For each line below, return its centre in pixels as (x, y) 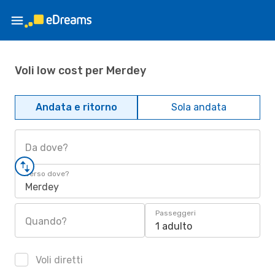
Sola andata (199, 107)
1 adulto (174, 226)
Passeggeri (176, 213)
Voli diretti (58, 260)
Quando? (46, 221)
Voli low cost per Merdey (80, 70)
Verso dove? (47, 174)
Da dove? (47, 148)
